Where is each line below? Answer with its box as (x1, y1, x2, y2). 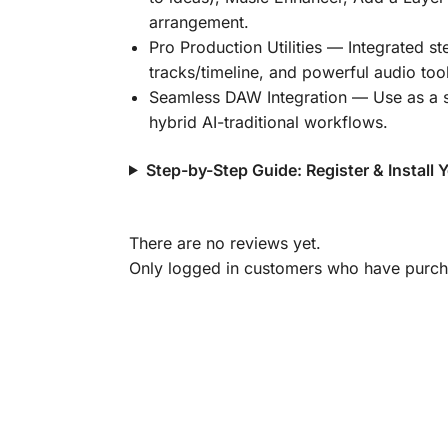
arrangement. (148, 12, 249, 33)
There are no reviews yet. (128, 232, 321, 253)
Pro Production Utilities (148, 37, 322, 58)
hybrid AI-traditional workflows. (148, 112, 388, 133)
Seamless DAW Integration (148, 87, 347, 108)
